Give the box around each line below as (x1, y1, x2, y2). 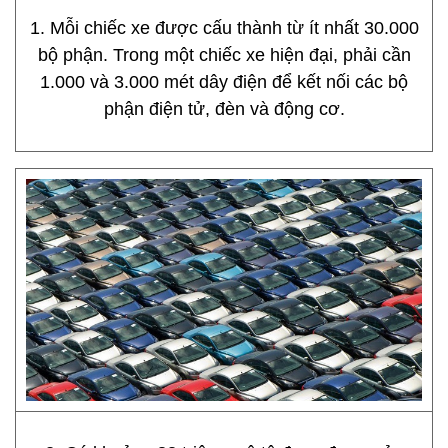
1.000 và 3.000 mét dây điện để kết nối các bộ (40, 72, 408, 92)
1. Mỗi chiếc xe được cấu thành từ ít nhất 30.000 (29, 18, 419, 38)
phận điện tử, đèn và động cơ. (103, 99, 345, 119)
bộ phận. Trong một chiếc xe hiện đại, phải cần (37, 45, 411, 65)
